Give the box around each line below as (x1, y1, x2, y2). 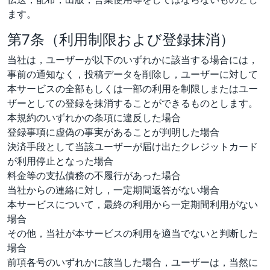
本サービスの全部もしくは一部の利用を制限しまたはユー (7, 81, 258, 95)
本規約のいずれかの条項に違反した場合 (7, 110, 181, 124)
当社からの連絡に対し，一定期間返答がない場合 (7, 183, 219, 196)
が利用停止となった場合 (7, 154, 113, 168)
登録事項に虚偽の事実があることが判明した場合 (7, 125, 219, 139)
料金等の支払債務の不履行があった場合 (7, 168, 181, 182)
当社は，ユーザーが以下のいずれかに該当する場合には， (7, 52, 258, 66)
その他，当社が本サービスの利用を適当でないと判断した (7, 226, 258, 240)
